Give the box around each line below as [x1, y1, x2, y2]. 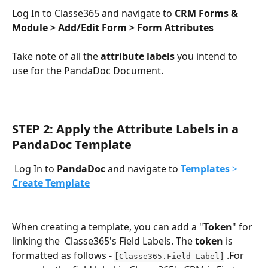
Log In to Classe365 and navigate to [12, 6, 175, 20]
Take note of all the [12, 50, 100, 63]
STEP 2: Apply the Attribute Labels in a [12, 121, 242, 138]
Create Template [12, 176, 90, 190]
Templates [181, 162, 230, 176]
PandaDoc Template [12, 136, 132, 153]
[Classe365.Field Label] [114, 251, 224, 261]
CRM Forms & [175, 6, 240, 20]
